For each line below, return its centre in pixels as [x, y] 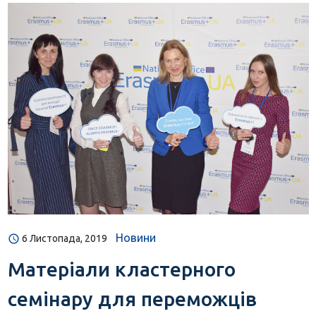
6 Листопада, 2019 [64, 238]
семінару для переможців [132, 298]
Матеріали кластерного [121, 269]
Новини [135, 237]
